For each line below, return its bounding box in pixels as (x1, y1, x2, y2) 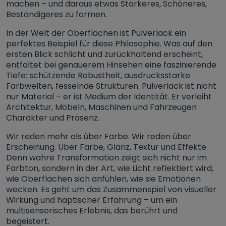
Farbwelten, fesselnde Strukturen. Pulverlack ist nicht (6, 80, 216, 92)
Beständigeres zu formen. (6, 9, 107, 21)
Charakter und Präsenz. (6, 112, 99, 124)
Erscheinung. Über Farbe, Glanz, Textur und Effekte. (6, 141, 208, 153)
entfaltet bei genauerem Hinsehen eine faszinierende (6, 59, 216, 71)
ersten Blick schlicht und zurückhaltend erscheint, (6, 48, 203, 61)
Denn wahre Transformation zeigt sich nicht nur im (6, 152, 207, 164)
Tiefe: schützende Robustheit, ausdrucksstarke (6, 70, 190, 82)
